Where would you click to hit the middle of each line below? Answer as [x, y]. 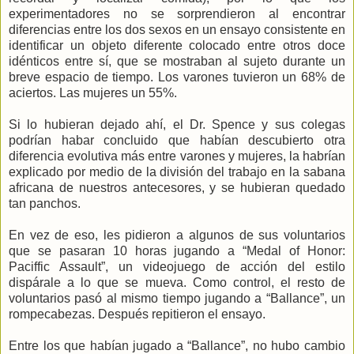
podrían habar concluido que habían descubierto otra [177, 140]
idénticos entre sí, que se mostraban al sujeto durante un [177, 61]
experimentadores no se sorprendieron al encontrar [177, 13]
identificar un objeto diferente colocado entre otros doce [177, 45]
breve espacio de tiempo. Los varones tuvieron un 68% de [177, 77]
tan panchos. [45, 203]
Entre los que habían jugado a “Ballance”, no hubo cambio [177, 345]
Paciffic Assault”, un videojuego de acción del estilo [177, 266]
